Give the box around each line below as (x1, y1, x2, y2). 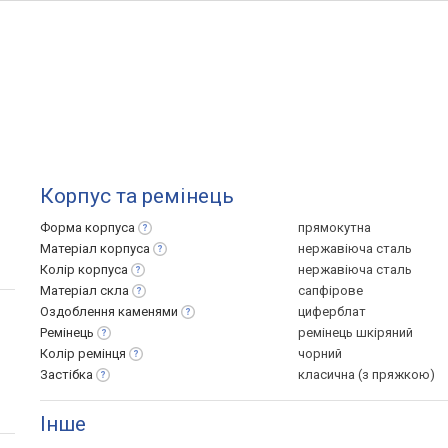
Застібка (40, 367, 93, 382)
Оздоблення (40, 304, 118, 319)
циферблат (298, 304, 366, 319)
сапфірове (298, 283, 363, 298)
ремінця (78, 346, 126, 361)
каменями (118, 304, 178, 319)
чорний (298, 346, 342, 361)
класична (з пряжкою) (298, 367, 435, 382)
